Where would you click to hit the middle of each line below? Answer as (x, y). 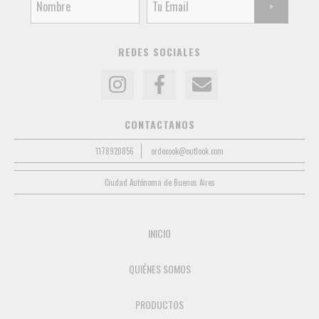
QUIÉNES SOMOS (159, 268)
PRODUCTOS (159, 304)
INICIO (159, 233)
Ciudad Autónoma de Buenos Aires (159, 182)
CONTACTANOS (159, 124)
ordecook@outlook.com (187, 151)
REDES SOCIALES (159, 52)
